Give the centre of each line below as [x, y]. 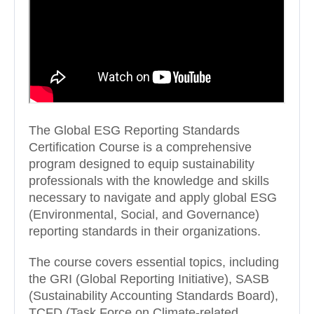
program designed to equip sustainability [142, 164]
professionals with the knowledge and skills [149, 181]
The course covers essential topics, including [154, 262]
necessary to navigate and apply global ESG [153, 198]
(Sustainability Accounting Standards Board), [153, 296]
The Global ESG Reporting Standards [134, 130]
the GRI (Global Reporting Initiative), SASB [149, 279]
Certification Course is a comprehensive [140, 147]
